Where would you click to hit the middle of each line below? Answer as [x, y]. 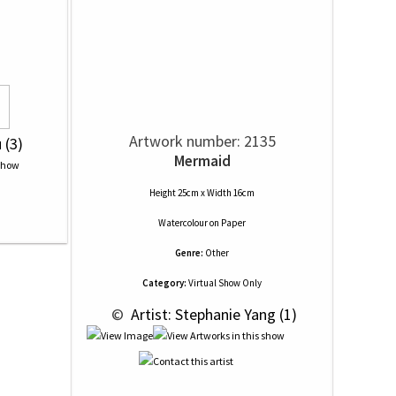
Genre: [189, 253]
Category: [164, 283]
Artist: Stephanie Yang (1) [212, 314]
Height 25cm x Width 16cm [202, 193]
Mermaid [202, 161]
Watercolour [183, 223]
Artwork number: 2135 [202, 141]
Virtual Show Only [224, 283]
